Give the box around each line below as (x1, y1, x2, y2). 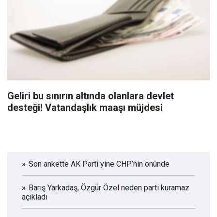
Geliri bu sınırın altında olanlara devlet (7, 90, 174, 102)
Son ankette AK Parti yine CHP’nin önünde (29, 159, 170, 169)
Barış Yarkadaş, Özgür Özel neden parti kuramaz (29, 183, 189, 192)
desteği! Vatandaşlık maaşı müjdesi (7, 101, 163, 113)
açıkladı (22, 192, 47, 201)
